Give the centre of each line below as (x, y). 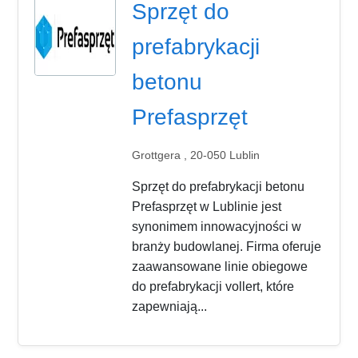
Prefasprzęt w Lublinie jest (207, 206)
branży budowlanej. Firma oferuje (227, 246)
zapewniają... (170, 306)
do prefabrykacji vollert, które (213, 286)
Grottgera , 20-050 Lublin (196, 155)
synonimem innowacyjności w (217, 226)
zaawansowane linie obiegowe (220, 266)
